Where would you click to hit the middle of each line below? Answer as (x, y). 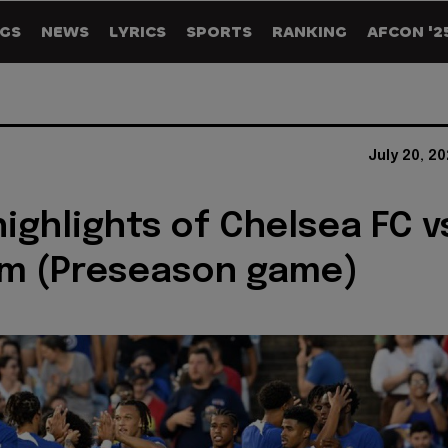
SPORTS (219, 31)
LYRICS (137, 31)
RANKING (309, 31)
